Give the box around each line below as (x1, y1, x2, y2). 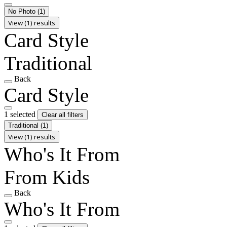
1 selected (4, 109, 37, 119)
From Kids (4, 166, 90, 188)
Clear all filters (42, 110, 84, 119)
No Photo (8, 7, 37, 15)
